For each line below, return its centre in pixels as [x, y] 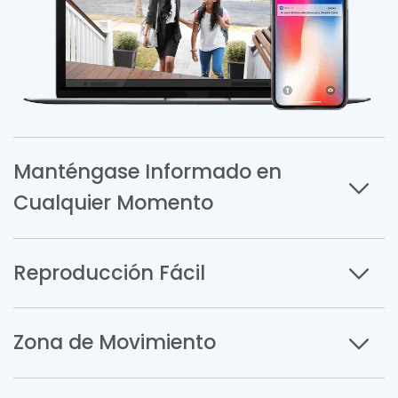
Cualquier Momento [113, 203]
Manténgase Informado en [147, 172]
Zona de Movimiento [115, 342]
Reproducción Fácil [109, 272]
